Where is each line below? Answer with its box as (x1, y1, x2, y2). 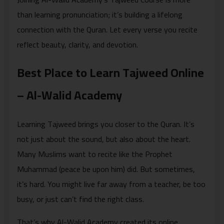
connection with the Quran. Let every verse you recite (17, 21, 197, 37)
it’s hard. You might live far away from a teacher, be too (17, 176, 205, 192)
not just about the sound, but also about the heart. (17, 131, 190, 147)
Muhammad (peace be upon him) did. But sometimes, (17, 161, 195, 177)
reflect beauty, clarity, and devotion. (17, 36, 138, 52)
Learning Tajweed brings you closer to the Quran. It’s (17, 116, 194, 132)
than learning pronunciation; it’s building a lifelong (17, 6, 182, 22)
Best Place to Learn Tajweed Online (17, 61, 204, 84)
